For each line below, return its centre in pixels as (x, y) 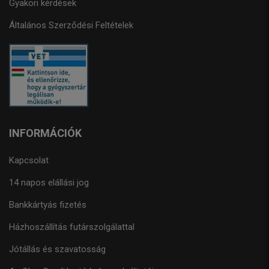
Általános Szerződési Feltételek (71, 25)
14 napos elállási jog (49, 183)
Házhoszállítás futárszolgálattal (72, 227)
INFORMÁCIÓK (45, 133)
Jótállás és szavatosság (57, 249)
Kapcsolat (29, 160)
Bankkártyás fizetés (48, 205)
